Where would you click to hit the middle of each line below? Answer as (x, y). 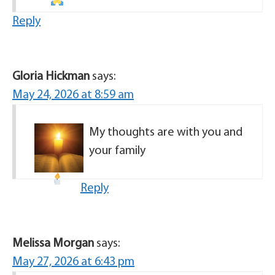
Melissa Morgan (53, 243)
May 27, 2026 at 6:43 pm (73, 262)
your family (117, 151)
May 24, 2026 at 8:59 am (73, 95)
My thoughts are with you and (166, 132)
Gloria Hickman (51, 76)
